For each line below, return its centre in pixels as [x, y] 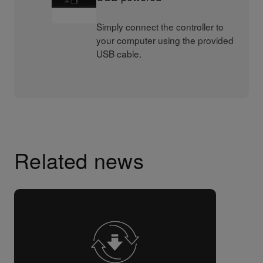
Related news [79, 160]
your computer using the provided [165, 40]
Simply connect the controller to [160, 27]
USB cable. [119, 54]
